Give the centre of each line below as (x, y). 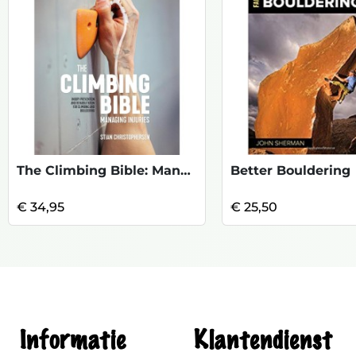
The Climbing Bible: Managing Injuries (186, 170)
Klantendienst (263, 341)
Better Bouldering (290, 170)
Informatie (72, 341)
